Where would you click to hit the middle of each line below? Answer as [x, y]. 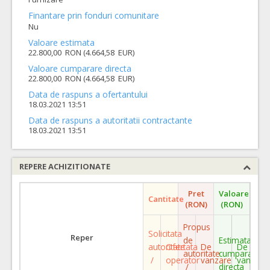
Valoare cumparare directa [80, 68]
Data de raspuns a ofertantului [88, 94]
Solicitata [165, 233]
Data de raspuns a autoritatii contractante [110, 120]
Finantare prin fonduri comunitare [94, 15]
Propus [197, 227]
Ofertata [182, 246]
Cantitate [166, 199]
